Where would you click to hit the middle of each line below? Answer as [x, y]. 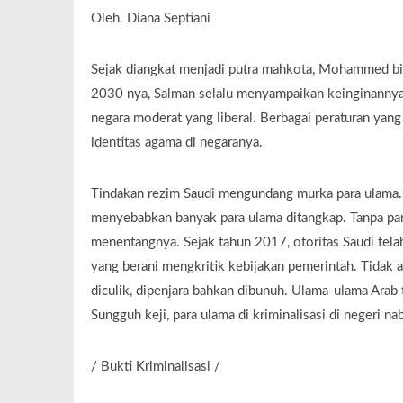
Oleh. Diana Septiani [150, 19]
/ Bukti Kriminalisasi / [155, 367]
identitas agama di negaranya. [176, 143]
